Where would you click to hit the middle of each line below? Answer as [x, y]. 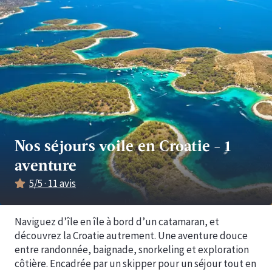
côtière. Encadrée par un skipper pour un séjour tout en [135, 263]
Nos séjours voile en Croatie [112, 147]
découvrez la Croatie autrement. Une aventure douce [131, 236]
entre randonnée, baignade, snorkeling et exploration [132, 250]
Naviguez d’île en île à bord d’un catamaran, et [117, 222]
